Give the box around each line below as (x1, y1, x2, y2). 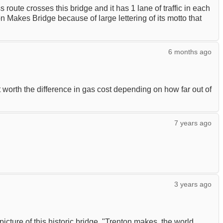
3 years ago (174, 181, 212, 188)
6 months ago (168, 48, 212, 56)
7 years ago (174, 119, 212, 127)
